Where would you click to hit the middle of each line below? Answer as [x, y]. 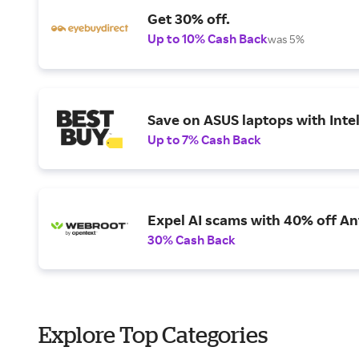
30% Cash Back [192, 239]
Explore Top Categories [153, 335]
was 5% [286, 39]
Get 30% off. [189, 18]
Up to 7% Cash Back [204, 139]
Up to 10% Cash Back [208, 38]
